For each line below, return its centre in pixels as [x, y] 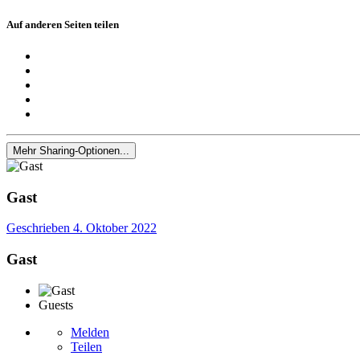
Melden [90, 332]
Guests [56, 305]
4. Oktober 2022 [115, 228]
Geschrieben [40, 228]
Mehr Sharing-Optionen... [71, 150]
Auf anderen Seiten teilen [63, 24]
